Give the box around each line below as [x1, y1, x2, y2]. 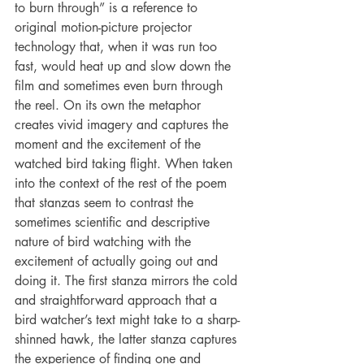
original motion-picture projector [15, 18, 196, 36]
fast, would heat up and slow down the [15, 57, 235, 75]
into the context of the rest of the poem [15, 174, 231, 192]
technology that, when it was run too [15, 37, 221, 55]
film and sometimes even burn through [15, 76, 227, 94]
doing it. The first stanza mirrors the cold [15, 271, 241, 289]
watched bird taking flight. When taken [15, 154, 236, 172]
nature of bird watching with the [15, 232, 195, 250]
